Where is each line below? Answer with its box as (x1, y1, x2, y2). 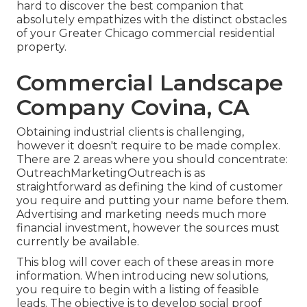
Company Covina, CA (16, 94, 249, 121)
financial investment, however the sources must (16, 221, 280, 235)
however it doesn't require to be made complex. (16, 139, 280, 153)
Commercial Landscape (16, 69, 283, 97)
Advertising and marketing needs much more (16, 208, 267, 221)
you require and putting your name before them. (16, 194, 288, 208)
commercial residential (151, 27, 275, 40)
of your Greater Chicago (16, 27, 151, 40)
